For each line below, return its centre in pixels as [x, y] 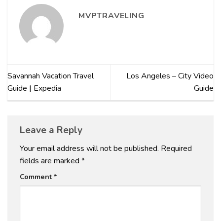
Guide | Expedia [34, 89]
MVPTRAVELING [111, 16]
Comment [37, 177]
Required [176, 149]
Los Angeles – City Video [170, 76]
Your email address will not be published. [89, 149]
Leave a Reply [52, 130]
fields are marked [51, 161]
